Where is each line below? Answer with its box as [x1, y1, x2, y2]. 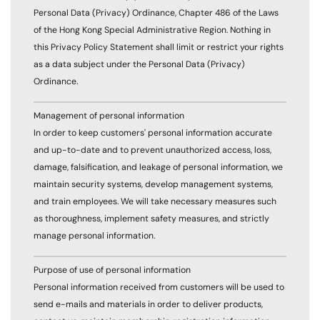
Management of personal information [34, 110, 184, 122]
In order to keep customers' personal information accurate [34, 127, 272, 139]
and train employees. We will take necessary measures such [34, 196, 276, 208]
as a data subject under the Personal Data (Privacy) [34, 59, 245, 70]
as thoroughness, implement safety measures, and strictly [34, 213, 269, 225]
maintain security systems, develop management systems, [34, 179, 273, 191]
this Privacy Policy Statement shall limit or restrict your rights [34, 41, 284, 53]
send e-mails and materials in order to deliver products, [34, 299, 263, 311]
